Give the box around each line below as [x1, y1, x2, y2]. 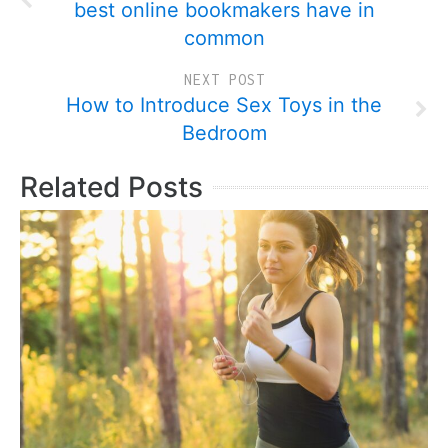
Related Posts [20, 170, 203, 204]
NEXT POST [183, 71, 265, 88]
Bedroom [181, 121, 267, 145]
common [183, 26, 265, 50]
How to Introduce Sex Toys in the [66, 93, 382, 117]
